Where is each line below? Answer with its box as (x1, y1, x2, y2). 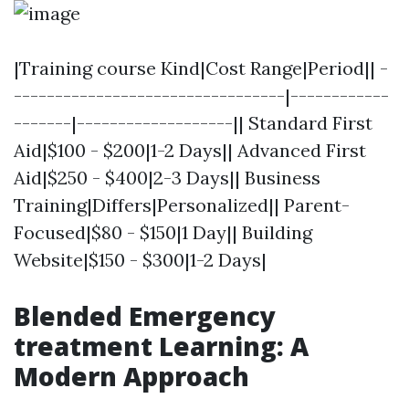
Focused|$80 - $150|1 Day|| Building (14, 221, 312, 244)
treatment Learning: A (14, 329, 309, 363)
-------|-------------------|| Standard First (14, 111, 372, 134)
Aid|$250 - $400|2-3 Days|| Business (14, 166, 320, 189)
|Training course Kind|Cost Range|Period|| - (14, 57, 388, 79)
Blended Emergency (14, 299, 276, 333)
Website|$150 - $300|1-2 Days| (14, 248, 267, 271)
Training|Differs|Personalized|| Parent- (14, 194, 350, 216)
